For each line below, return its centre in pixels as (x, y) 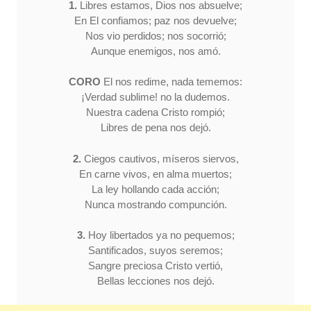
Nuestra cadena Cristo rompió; (155, 112)
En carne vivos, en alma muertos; (155, 174)
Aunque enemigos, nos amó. (155, 51)
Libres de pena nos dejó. (155, 128)
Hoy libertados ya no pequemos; (160, 235)
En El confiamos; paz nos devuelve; (155, 20)
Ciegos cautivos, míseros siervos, (160, 158)
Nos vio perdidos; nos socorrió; (155, 35)
